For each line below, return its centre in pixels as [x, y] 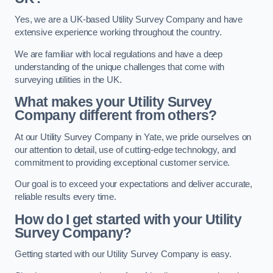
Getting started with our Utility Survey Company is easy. [123, 254]
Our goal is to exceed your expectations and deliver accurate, [134, 184]
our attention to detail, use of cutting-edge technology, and [126, 150]
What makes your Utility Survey [113, 102]
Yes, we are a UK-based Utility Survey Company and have [129, 20]
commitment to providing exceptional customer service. [122, 162]
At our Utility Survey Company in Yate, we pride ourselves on [133, 137]
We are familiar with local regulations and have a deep [119, 54]
